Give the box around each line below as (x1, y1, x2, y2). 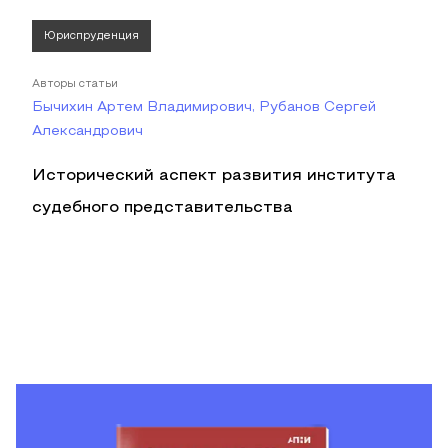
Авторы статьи (32, 79, 118, 89)
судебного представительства (32, 201, 293, 215)
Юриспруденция (44, 31, 139, 41)
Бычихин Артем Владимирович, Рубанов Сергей (32, 101, 376, 114)
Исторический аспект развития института (32, 169, 396, 183)
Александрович (32, 125, 143, 138)
